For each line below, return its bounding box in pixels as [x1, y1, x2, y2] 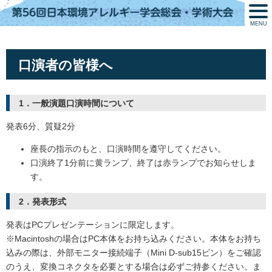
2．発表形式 [19, 196, 66, 206]
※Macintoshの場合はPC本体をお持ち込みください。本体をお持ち [6, 234, 261, 244]
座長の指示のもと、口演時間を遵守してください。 [30, 144, 226, 154]
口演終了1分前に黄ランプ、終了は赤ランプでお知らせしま [30, 158, 256, 168]
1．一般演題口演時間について [19, 98, 134, 108]
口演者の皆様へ [18, 57, 113, 73]
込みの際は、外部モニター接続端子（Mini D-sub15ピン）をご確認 [6, 248, 261, 258]
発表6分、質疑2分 [6, 121, 75, 132]
